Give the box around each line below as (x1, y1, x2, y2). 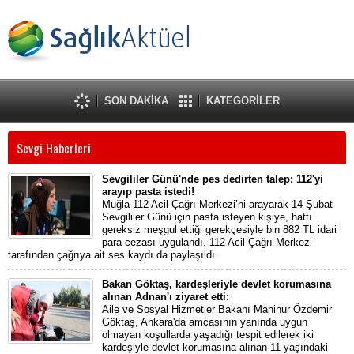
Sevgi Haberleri (17, 138, 91, 157)
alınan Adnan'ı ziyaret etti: (102, 291, 229, 303)
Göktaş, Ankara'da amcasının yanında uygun (102, 316, 307, 328)
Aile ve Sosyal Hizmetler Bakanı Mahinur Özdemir (102, 303, 332, 315)
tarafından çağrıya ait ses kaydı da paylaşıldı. (8, 249, 218, 261)
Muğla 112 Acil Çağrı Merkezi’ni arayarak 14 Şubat (102, 198, 333, 210)
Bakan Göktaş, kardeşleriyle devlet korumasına (102, 278, 331, 290)
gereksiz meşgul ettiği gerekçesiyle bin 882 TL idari (102, 224, 337, 235)
